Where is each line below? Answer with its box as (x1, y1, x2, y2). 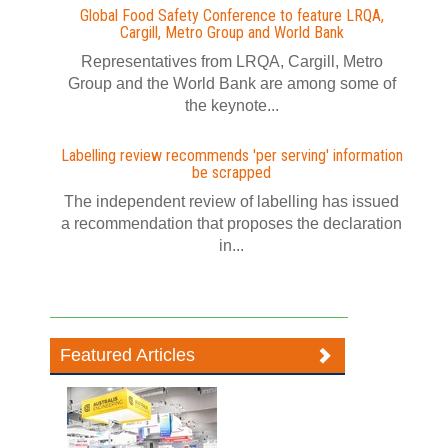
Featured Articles (60, 345, 196, 365)
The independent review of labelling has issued (64, 193, 399, 210)
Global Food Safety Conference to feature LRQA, (79, 6, 384, 25)
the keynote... (184, 97, 279, 114)
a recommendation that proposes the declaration (61, 215, 402, 232)
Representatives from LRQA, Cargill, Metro (80, 53, 383, 70)
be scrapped (192, 163, 271, 182)
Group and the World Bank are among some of (67, 75, 396, 92)
